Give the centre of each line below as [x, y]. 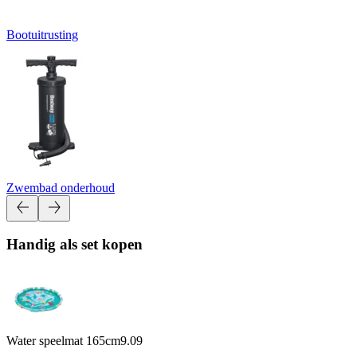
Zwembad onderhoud [61, 187]
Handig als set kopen [75, 245]
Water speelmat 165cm [63, 340]
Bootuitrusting [42, 34]
